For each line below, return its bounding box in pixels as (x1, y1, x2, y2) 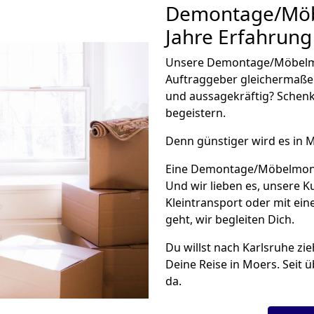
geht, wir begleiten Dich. (165, 212, 294, 227)
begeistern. (165, 105, 226, 121)
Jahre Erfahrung (165, 23, 312, 50)
